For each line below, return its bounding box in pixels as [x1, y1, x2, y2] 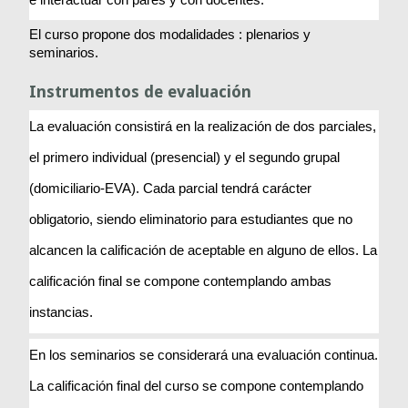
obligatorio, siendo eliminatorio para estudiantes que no [29, 212, 353, 228]
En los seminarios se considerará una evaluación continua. [29, 348, 379, 363]
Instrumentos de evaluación [29, 82, 252, 102]
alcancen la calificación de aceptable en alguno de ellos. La [29, 243, 378, 259]
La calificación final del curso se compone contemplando [29, 379, 364, 394]
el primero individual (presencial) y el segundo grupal [29, 150, 341, 166]
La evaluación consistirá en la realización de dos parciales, [29, 119, 377, 135]
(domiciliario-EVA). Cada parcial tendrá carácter [29, 181, 312, 197]
